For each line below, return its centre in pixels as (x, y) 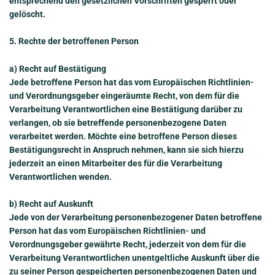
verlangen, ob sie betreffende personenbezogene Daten (118, 122)
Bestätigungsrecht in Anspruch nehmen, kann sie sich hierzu (126, 149)
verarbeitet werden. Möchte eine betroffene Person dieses (123, 136)
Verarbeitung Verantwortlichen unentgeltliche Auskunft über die (134, 258)
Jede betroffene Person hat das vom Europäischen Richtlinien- (132, 82)
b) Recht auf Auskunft (51, 203)
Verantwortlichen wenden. (60, 176)
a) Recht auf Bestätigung (58, 68)
